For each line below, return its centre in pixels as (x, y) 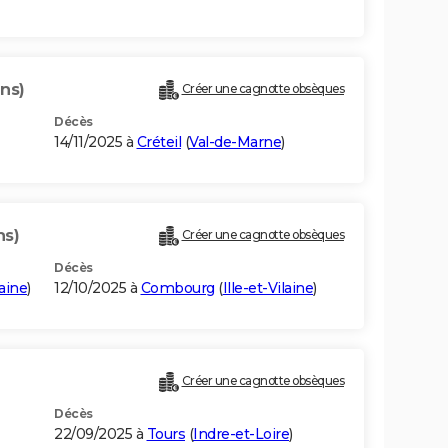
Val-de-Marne (235, 142)
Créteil (158, 142)
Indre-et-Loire (241, 434)
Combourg (177, 288)
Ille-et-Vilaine (267, 288)
